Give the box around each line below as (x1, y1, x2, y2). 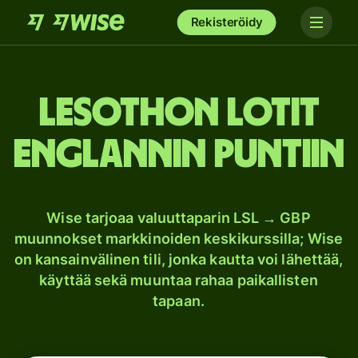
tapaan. (153, 292, 205, 309)
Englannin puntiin (14, 135, 344, 175)
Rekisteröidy (190, 14, 263, 30)
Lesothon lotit (38, 93, 320, 133)
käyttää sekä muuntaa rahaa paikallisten (39, 272, 318, 288)
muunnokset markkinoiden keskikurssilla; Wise (14, 230, 343, 247)
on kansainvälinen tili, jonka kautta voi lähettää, (14, 251, 344, 268)
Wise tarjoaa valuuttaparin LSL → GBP (46, 209, 311, 226)
